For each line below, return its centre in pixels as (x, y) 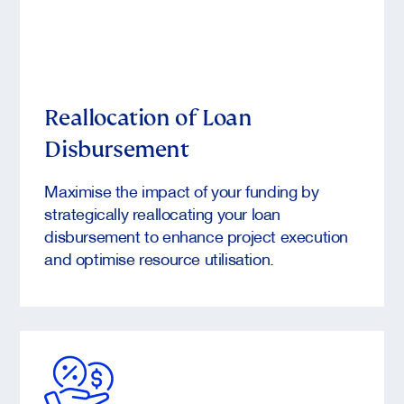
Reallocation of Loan (148, 118)
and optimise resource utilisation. (159, 258)
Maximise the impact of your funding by (182, 191)
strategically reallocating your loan (163, 213)
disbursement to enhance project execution (197, 236)
